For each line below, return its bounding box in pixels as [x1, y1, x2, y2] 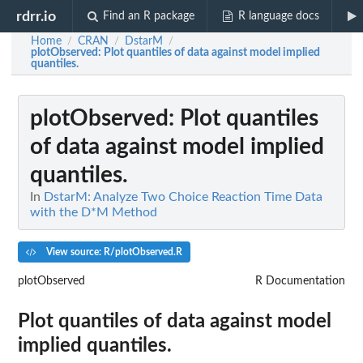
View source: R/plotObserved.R [43, 246, 182, 257]
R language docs [237, 11, 319, 22]
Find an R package [103, 11, 195, 22]
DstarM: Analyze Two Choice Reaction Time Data [44, 190, 322, 203]
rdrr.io [16, 9, 57, 23]
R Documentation [255, 275, 345, 287]
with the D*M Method [30, 206, 157, 219]
